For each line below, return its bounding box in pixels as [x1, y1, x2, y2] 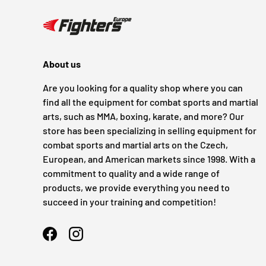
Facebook [49, 234, 90, 246]
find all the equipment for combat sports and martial [43, 96, 258, 108]
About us [43, 58, 81, 70]
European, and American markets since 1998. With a [43, 153, 255, 165]
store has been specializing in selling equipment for [43, 125, 256, 137]
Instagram [75, 234, 118, 246]
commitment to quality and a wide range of [43, 167, 220, 179]
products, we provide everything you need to [43, 182, 230, 194]
